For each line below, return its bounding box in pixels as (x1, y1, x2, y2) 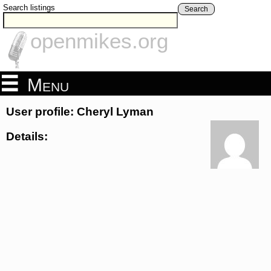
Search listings (3, 3, 55, 12)
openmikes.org (30, 29, 168, 53)
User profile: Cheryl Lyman (6, 105, 154, 119)
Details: (6, 129, 48, 143)
